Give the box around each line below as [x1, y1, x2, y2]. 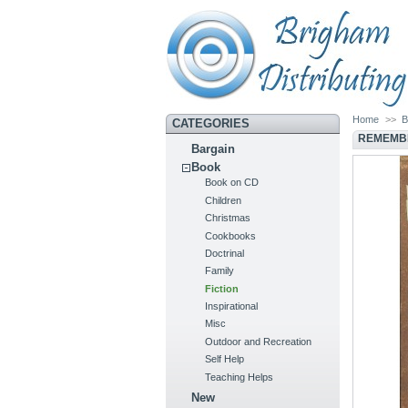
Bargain [191, 142, 236, 157]
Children [205, 194, 242, 206]
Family [205, 265, 235, 277]
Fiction [205, 282, 240, 294]
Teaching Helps [205, 371, 274, 382]
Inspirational [205, 301, 259, 312]
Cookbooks [205, 229, 257, 241]
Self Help [205, 353, 245, 365]
